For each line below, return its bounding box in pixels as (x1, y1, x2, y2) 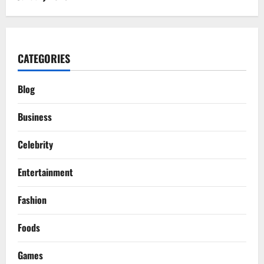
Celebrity (18, 137, 53, 151)
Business (18, 109, 52, 124)
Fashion (18, 192, 47, 207)
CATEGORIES (18, 50, 70, 66)
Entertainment (18, 164, 73, 179)
